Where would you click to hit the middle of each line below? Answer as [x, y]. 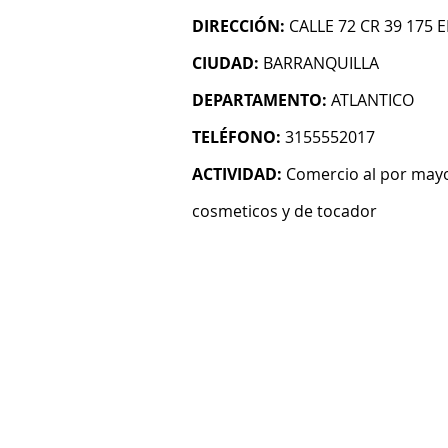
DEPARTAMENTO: [259, 100]
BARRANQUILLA [321, 63]
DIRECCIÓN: [238, 26]
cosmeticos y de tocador [284, 211]
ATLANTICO [372, 100]
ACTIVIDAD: [237, 174]
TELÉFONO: [236, 137]
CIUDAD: [225, 63]
